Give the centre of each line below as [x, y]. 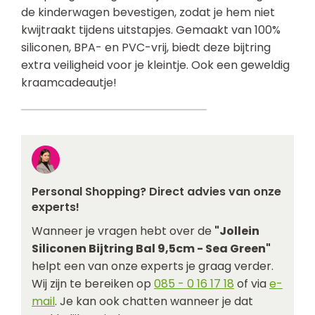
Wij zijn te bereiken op [93, 283]
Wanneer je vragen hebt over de [123, 231]
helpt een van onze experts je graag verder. [153, 266]
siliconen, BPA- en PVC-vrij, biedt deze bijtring [146, 47]
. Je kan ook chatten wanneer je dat [154, 301]
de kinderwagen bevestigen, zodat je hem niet [148, 12]
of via [252, 283]
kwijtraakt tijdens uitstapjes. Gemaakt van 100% [151, 30]
